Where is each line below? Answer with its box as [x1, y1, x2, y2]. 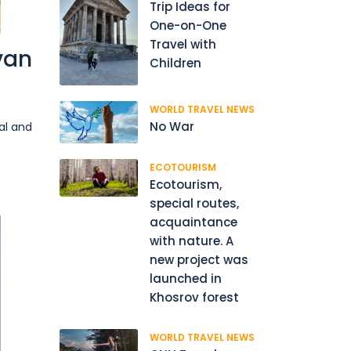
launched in [150, 270, 222, 287]
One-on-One [150, 17, 226, 34]
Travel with [150, 36, 216, 52]
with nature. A [150, 232, 233, 249]
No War [150, 118, 194, 136]
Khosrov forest [150, 288, 239, 306]
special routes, [150, 194, 239, 212]
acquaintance [150, 213, 237, 230]
